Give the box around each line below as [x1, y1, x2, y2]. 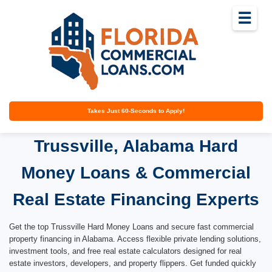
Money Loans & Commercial [21, 163, 251, 182]
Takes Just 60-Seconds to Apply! [87, 107, 185, 114]
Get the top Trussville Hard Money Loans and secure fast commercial [9, 222, 254, 231]
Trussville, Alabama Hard [34, 136, 238, 155]
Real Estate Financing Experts [13, 189, 259, 209]
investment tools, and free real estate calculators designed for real [9, 246, 242, 256]
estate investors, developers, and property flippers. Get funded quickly [9, 258, 256, 268]
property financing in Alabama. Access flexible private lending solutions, [9, 234, 261, 243]
